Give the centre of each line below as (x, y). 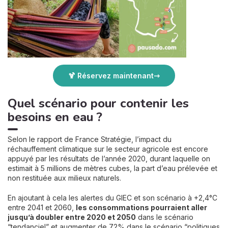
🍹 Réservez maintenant (111, 76)
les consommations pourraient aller (141, 208)
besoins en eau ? (55, 117)
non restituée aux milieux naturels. (65, 178)
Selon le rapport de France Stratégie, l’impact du (90, 139)
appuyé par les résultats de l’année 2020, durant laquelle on (109, 159)
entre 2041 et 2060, (42, 208)
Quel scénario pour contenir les (98, 104)
